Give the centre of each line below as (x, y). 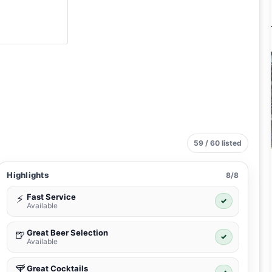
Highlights (28, 175)
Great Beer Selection (68, 233)
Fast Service (52, 197)
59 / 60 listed (217, 143)
